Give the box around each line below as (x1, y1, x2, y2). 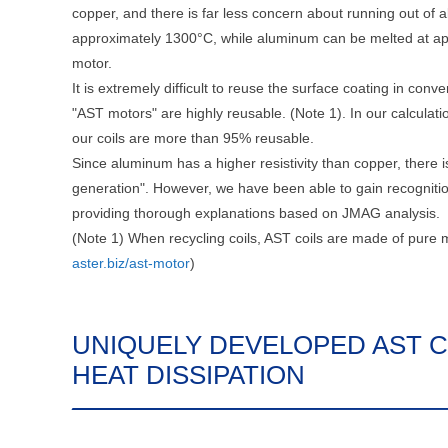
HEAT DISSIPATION (72, 360, 305, 389)
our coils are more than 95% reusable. (72, 129, 314, 146)
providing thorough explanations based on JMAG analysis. (72, 204, 440, 221)
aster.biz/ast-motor (72, 254, 190, 271)
